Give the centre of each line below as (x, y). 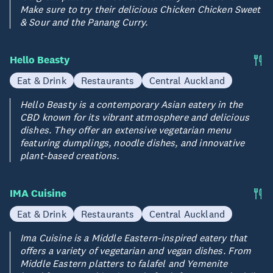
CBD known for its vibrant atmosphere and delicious (135, 117)
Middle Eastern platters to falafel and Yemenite (124, 263)
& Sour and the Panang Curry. (84, 22)
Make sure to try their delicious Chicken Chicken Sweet (140, 9)
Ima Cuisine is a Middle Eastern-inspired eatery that (134, 237)
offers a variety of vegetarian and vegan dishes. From (136, 250)
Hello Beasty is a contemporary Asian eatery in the (132, 104)
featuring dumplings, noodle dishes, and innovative (133, 142)
